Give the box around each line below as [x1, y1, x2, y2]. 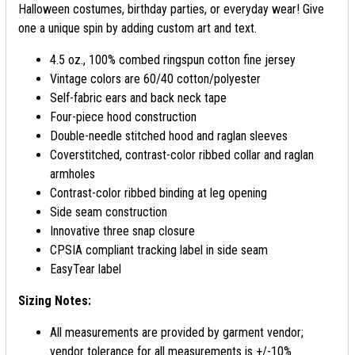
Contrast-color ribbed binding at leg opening [50, 185, 267, 200]
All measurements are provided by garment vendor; [50, 325, 303, 340]
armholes [50, 166, 95, 181]
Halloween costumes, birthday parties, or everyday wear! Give [18, 2, 324, 17]
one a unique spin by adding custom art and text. [18, 21, 257, 36]
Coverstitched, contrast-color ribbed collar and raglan [50, 147, 314, 162]
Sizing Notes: [18, 293, 91, 308]
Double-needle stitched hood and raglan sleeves [50, 128, 288, 143]
